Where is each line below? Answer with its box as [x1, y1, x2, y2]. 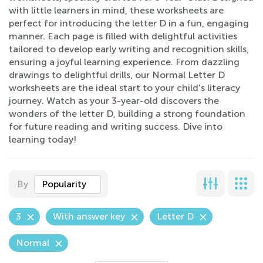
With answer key [53, 211, 125, 222]
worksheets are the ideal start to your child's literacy [9, 82, 240, 93]
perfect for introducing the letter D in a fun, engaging [9, 18, 249, 29]
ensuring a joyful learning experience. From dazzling [9, 56, 240, 68]
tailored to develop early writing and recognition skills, [9, 43, 249, 55]
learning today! [9, 134, 76, 145]
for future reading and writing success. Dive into [9, 121, 222, 132]
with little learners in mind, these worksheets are [9, 5, 224, 16]
